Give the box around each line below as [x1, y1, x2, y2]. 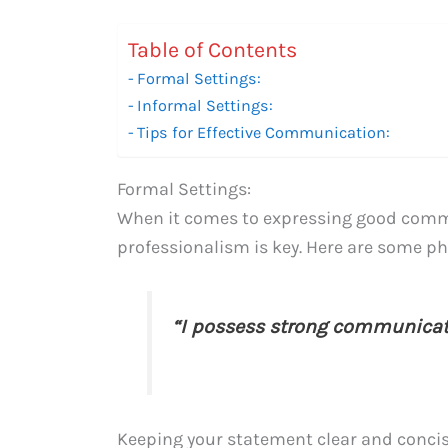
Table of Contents [128, 37, 297, 62]
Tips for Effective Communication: [137, 122, 391, 142]
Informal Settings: [137, 95, 274, 115]
